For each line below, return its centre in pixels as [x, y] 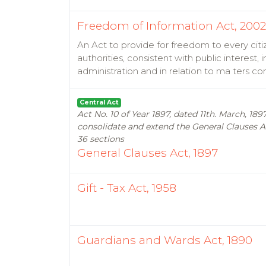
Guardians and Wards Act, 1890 [165, 240]
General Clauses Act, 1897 [148, 153]
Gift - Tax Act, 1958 [127, 188]
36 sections [101, 139]
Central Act [99, 102]
